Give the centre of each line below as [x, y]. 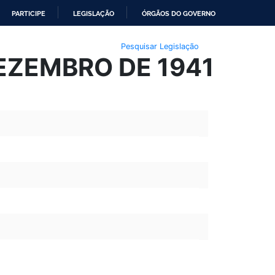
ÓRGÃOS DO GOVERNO [179, 14]
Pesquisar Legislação [160, 46]
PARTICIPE [29, 14]
